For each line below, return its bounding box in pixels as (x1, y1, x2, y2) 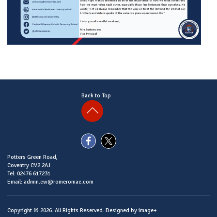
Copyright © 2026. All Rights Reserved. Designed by (7, 206, 139, 214)
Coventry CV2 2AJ (7, 161, 50, 169)
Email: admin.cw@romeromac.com (7, 178, 93, 186)
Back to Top (81, 92, 114, 99)
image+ (139, 206, 157, 214)
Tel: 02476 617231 (7, 170, 50, 177)
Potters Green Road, (7, 153, 58, 161)
